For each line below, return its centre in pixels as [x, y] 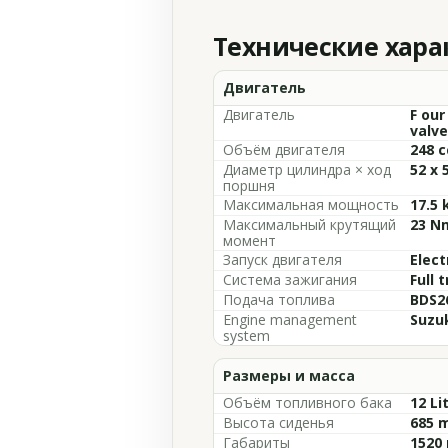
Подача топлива [279, 299]
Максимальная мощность [311, 204]
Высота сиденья [278, 422]
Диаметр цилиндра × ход [307, 169]
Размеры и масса [289, 375]
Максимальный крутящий [309, 224]
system [246, 335]
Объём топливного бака [307, 402]
